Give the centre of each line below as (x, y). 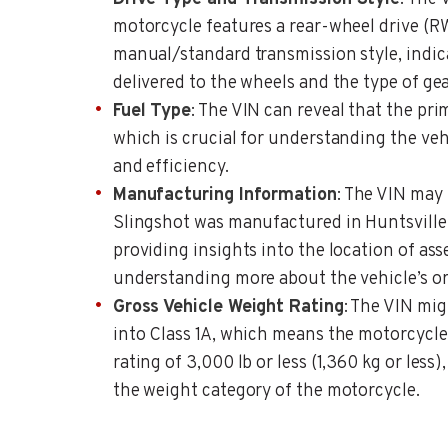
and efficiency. (170, 168)
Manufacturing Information (224, 196)
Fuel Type (152, 112)
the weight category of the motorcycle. (266, 392)
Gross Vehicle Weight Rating (228, 308)
